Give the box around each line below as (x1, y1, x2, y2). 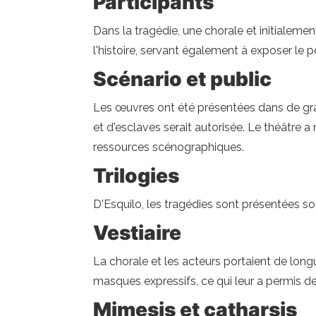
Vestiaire (93, 221, 181, 245)
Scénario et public (93, 67, 272, 91)
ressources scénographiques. (93, 140, 244, 154)
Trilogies (93, 164, 179, 188)
